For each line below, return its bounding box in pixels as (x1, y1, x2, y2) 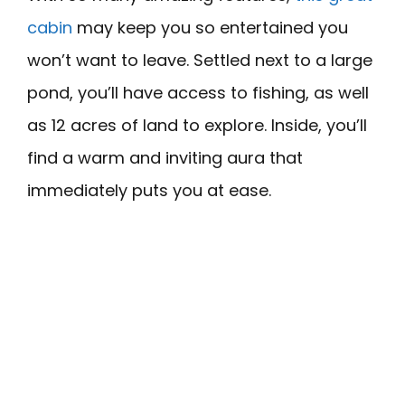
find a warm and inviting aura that (27, 146, 303, 169)
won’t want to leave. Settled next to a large (27, 48, 372, 71)
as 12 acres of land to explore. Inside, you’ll (27, 113, 367, 137)
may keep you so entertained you (77, 15, 348, 39)
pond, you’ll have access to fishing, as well (27, 80, 369, 104)
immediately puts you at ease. (27, 178, 271, 202)
